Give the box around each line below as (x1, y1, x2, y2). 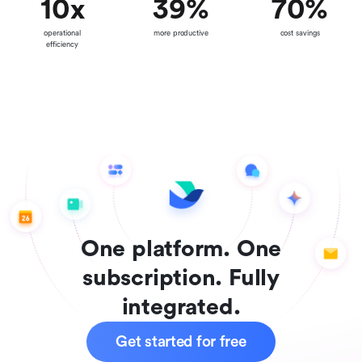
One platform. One (80, 236, 282, 263)
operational (44, 29, 81, 38)
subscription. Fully (82, 265, 280, 292)
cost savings (280, 29, 320, 38)
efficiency (46, 40, 78, 49)
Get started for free (116, 333, 246, 351)
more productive (154, 29, 208, 38)
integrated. (121, 294, 241, 321)
